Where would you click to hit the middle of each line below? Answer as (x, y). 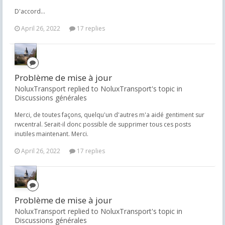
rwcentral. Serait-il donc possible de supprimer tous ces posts (103, 124)
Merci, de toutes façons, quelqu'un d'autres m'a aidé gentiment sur (109, 115)
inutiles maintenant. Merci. (51, 134)
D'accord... (30, 11)
